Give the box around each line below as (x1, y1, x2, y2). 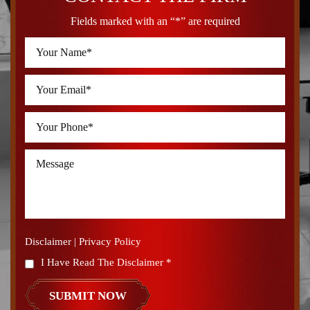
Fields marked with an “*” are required (70, 15, 240, 27)
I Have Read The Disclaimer (41, 256, 166, 268)
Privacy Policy (79, 235, 141, 247)
